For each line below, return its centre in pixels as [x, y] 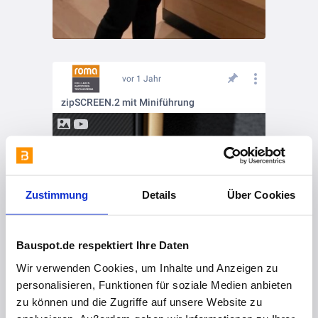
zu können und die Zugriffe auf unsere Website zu [139, 301]
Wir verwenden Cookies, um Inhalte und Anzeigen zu [147, 267]
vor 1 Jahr [142, 78]
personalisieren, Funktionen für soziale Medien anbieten [154, 284]
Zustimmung [57, 194]
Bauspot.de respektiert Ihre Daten [103, 245]
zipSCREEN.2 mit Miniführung [128, 102]
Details [159, 194]
